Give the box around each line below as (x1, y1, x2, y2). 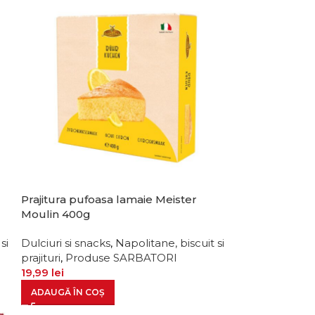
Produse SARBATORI (65, 251, 177, 265)
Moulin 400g (20, 207, 91, 221)
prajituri (20, 251, 60, 265)
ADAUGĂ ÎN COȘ (30, 287, 105, 298)
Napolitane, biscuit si (115, 236, 224, 250)
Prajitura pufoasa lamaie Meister (20, 193, 197, 207)
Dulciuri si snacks (20, 236, 110, 250)
